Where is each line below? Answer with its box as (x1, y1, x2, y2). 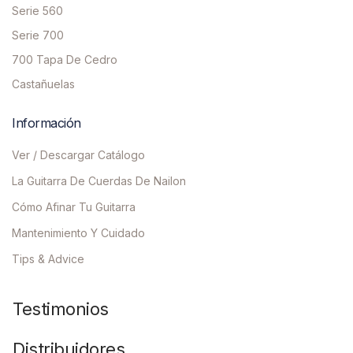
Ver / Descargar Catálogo (12, 148, 145, 162)
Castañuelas (12, 77, 75, 91)
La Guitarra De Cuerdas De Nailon (12, 174, 186, 188)
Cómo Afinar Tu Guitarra (12, 200, 136, 214)
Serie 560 (12, 4, 63, 18)
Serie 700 (12, 28, 64, 43)
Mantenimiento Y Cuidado (12, 226, 145, 240)
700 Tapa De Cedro (12, 53, 117, 67)
